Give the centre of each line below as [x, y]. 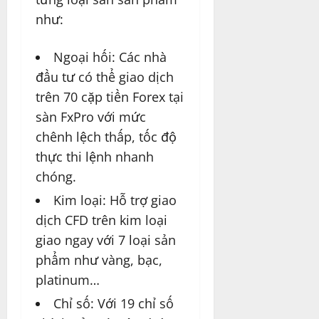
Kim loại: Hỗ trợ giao [115, 200]
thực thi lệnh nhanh [95, 157]
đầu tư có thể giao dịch [105, 77]
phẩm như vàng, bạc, [99, 260]
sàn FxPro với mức [91, 117]
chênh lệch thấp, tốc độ [106, 137]
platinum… [68, 280]
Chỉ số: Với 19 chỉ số [114, 304]
